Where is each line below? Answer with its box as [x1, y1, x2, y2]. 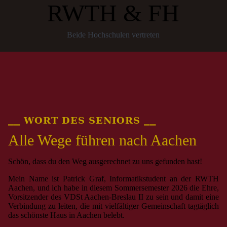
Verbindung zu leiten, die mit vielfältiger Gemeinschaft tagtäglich [8, 202, 219, 211]
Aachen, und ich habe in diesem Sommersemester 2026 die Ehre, [8, 183, 219, 193]
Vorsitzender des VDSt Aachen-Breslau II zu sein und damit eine [8, 193, 219, 202]
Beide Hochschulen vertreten [67, 30, 160, 40]
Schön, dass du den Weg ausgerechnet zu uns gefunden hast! [8, 157, 202, 166]
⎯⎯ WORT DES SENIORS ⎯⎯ [8, 115, 156, 126]
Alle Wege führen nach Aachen [8, 132, 197, 149]
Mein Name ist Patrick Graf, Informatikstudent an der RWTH [8, 174, 219, 183]
